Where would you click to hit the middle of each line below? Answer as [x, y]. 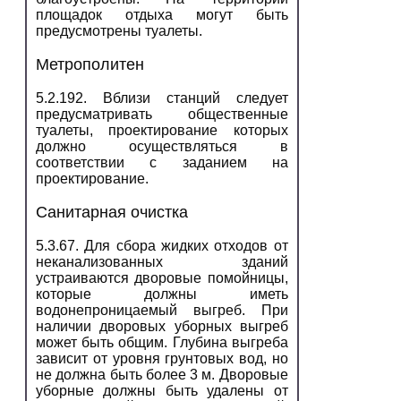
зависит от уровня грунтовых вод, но [162, 358]
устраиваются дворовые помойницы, [162, 277]
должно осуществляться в [162, 146]
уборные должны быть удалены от [162, 390]
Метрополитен [90, 64]
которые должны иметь [162, 294]
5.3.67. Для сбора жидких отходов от [162, 245]
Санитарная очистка [112, 212]
